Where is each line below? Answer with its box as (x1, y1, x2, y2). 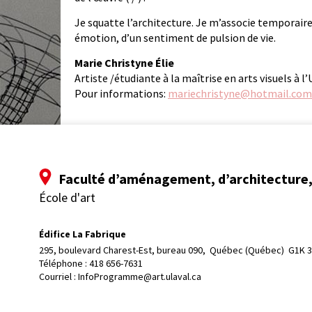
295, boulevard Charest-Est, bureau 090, (39, 243, 208, 256)
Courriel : (39, 270, 78, 283)
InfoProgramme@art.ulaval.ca (78, 270, 201, 283)
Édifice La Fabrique (39, 228, 126, 241)
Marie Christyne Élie (75, 56, 174, 70)
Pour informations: (75, 86, 168, 101)
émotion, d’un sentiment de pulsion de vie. (75, 31, 276, 45)
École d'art (39, 189, 95, 206)
